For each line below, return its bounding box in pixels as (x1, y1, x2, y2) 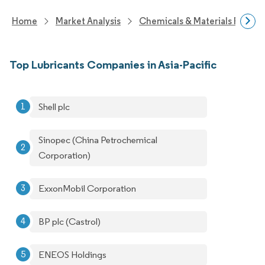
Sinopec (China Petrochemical (38, 134, 157, 146)
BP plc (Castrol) (38, 216, 101, 227)
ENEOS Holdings (38, 249, 106, 260)
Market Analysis (56, 15, 121, 27)
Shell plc (38, 101, 70, 112)
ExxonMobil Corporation (38, 183, 136, 194)
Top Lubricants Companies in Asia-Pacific (9, 57, 216, 72)
